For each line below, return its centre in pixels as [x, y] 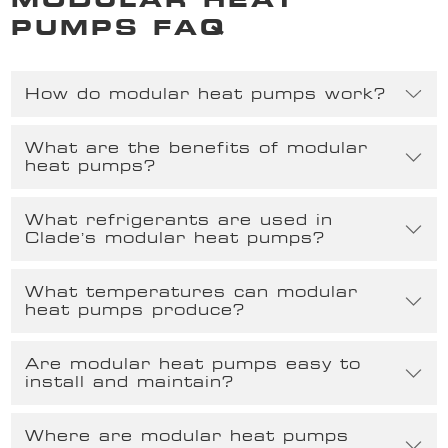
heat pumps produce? [135, 310]
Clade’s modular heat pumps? [175, 238]
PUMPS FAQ [119, 26]
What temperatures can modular [192, 292]
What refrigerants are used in [179, 220]
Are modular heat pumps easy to [193, 364]
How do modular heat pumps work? [206, 93]
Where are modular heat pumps [187, 436]
